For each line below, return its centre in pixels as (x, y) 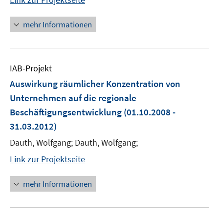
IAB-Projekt (31, 68)
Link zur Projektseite (47, 159)
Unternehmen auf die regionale (73, 98)
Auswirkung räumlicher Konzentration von (95, 84)
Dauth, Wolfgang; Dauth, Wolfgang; (74, 142)
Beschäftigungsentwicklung (67, 112)
